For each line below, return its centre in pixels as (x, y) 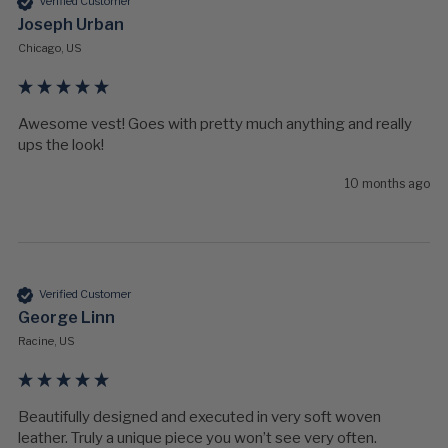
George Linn (66, 317)
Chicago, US (50, 47)
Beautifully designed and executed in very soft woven (199, 416)
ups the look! (61, 144)
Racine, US (46, 340)
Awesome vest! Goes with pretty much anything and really (215, 123)
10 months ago (387, 183)
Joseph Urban (71, 24)
